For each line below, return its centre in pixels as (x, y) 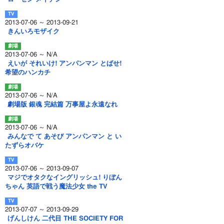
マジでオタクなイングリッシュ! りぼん (65, 178)
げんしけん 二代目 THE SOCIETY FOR (65, 219)
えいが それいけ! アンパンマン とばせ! (64, 64)
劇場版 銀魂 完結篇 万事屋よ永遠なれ (62, 105)
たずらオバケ (24, 146)
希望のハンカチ (28, 73)
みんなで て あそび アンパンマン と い (64, 137)
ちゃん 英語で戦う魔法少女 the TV (56, 187)
